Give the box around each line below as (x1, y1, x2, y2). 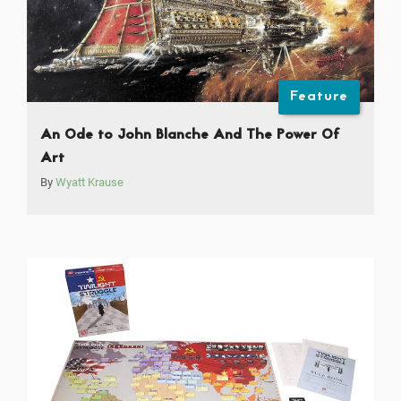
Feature (290, 86, 349, 108)
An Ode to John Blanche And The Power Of (40, 124, 340, 147)
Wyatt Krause (55, 175, 124, 190)
